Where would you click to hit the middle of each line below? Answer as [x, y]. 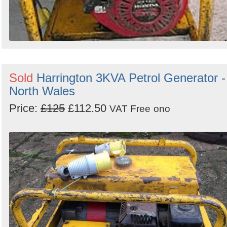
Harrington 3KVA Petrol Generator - [131, 78]
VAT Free [130, 108]
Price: [25, 108]
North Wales [42, 91]
